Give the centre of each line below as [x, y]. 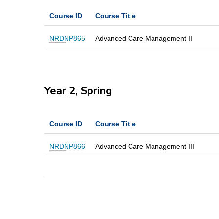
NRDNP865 [67, 38]
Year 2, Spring [79, 91]
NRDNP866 [67, 146]
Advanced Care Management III [144, 146]
